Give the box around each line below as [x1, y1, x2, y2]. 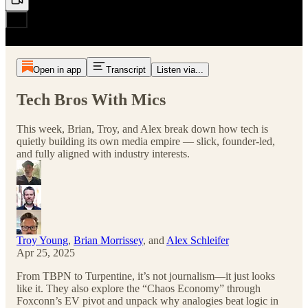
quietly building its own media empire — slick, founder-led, [16, 135, 275, 147]
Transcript [105, 65, 146, 75]
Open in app [32, 65, 81, 75]
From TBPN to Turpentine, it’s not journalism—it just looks [16, 269, 275, 282]
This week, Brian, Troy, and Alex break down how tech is [16, 122, 268, 135]
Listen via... [156, 65, 203, 75]
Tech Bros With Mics [16, 90, 166, 109]
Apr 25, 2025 [16, 246, 75, 258]
